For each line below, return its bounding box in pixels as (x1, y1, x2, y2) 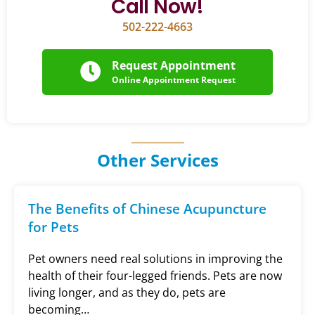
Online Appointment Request (111, 73, 236, 86)
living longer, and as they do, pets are (28, 284, 226, 300)
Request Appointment (111, 57, 236, 73)
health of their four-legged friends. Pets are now (28, 267, 282, 283)
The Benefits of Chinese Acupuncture (28, 199, 266, 218)
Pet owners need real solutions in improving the (28, 250, 283, 266)
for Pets (28, 217, 79, 236)
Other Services (96, 148, 219, 172)
